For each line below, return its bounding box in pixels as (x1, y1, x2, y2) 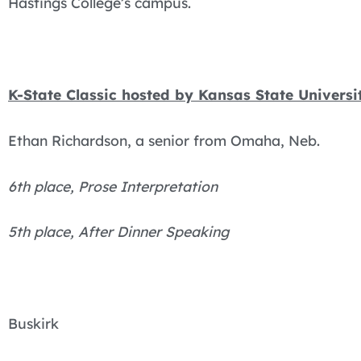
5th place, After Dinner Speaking (8, 222, 229, 241)
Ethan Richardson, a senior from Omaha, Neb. (8, 131, 320, 149)
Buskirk (8, 313, 59, 332)
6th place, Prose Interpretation (8, 176, 218, 195)
